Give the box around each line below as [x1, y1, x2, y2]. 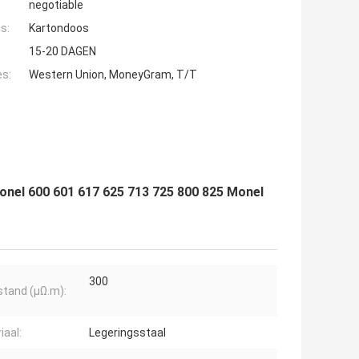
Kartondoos [29, 22, 89, 35]
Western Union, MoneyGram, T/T [29, 68, 197, 82]
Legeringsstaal [89, 326, 166, 340]
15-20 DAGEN [29, 45, 96, 58]
